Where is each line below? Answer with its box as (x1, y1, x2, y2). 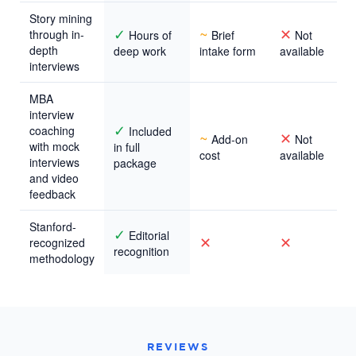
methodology (29, 250, 95, 266)
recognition (114, 242, 169, 259)
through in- (29, 25, 84, 42)
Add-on (208, 130, 248, 147)
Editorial (126, 226, 169, 243)
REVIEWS (147, 339, 209, 353)
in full (114, 138, 140, 155)
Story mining (29, 10, 92, 26)
